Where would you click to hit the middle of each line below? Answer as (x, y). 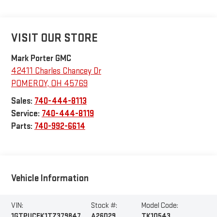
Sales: (23, 101)
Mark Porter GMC (41, 58)
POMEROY (29, 83)
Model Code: (160, 206)
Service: (26, 113)
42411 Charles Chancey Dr (56, 71)
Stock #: (104, 206)
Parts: (23, 126)
